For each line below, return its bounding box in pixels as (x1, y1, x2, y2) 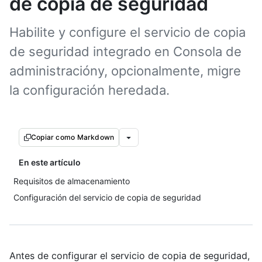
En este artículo (19, 157, 81, 167)
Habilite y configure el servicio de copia (9, 25, 246, 40)
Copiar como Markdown (31, 133, 115, 142)
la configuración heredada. (9, 82, 170, 98)
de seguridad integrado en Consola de (9, 44, 242, 59)
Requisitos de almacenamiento (13, 176, 130, 186)
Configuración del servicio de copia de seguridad (13, 192, 201, 202)
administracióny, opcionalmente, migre (9, 63, 241, 78)
